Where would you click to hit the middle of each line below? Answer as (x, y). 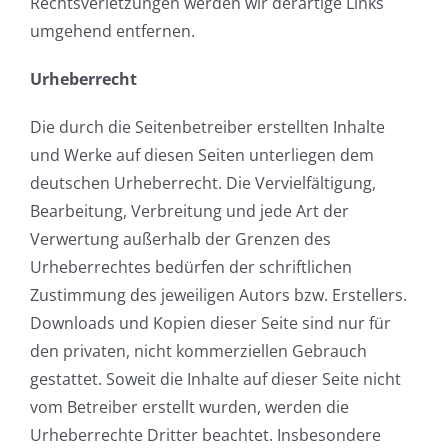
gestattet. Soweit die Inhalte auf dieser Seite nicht (215, 379)
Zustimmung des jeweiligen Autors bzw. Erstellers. (218, 295)
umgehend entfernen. (112, 31)
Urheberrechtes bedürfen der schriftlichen (191, 267)
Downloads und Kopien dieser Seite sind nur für (210, 323)
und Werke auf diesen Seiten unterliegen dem (202, 155)
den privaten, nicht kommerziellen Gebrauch (198, 351)
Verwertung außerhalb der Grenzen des (180, 239)
